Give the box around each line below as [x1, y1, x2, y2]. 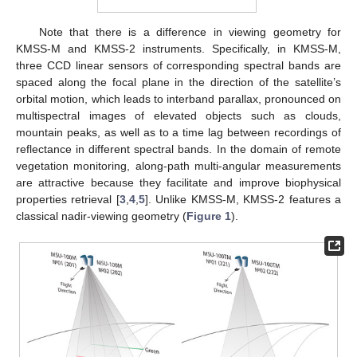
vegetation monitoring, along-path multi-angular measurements [16, 159, 341, 172]
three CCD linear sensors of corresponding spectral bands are [16, 58, 341, 72]
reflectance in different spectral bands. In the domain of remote [16, 142, 341, 155]
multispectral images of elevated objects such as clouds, [16, 108, 341, 122]
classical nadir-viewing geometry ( [16, 209, 186, 222]
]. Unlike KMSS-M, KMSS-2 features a [144, 192, 342, 206]
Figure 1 [186, 209, 231, 222]
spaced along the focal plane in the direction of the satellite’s [16, 75, 341, 88]
